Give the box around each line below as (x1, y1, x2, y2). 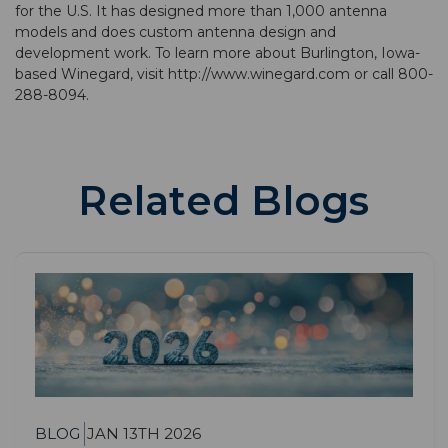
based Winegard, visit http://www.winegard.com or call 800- (15, 65, 433, 84)
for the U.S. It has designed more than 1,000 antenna (15, 2, 387, 21)
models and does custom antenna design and (15, 23, 336, 42)
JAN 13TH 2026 (87, 424, 201, 444)
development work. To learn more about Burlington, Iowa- (15, 44, 420, 63)
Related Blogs (78, 176, 370, 226)
